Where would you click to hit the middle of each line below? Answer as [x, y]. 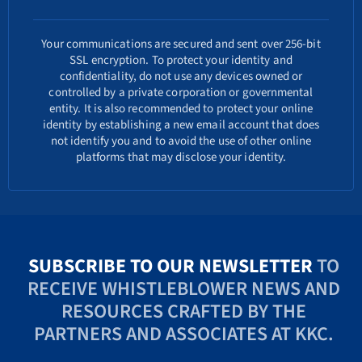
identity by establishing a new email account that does [181, 125]
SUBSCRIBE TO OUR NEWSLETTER [171, 267]
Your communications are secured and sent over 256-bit [181, 44]
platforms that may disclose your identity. [181, 158]
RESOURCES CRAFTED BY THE [184, 312]
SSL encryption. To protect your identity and [181, 61]
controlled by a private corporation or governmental [181, 93]
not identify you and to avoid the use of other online [181, 141]
